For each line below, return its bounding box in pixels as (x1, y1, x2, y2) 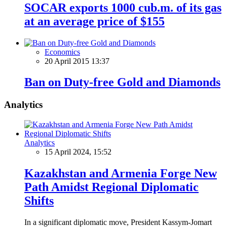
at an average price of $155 (24, 14, 165, 28)
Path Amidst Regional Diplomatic (24, 180, 199, 194)
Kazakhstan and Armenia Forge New (24, 166, 217, 180)
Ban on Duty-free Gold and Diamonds (24, 75, 220, 89)
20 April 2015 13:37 (45, 56, 109, 65)
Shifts (24, 194, 54, 207)
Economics (45, 47, 80, 56)
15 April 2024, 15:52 (45, 147, 111, 157)
